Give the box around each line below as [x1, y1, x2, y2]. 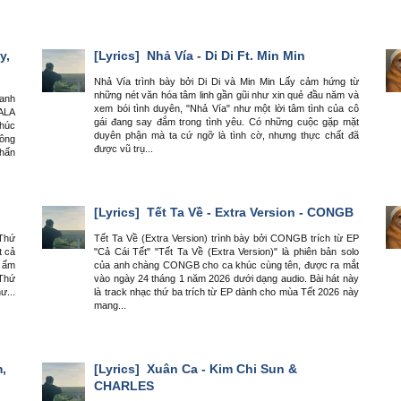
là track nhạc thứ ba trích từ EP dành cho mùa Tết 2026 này [94, 286, 359, 298]
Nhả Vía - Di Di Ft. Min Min [143, 47, 306, 63]
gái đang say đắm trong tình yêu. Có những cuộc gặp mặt [94, 116, 359, 128]
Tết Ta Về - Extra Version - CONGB [143, 204, 354, 219]
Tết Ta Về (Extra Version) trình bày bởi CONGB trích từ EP [94, 233, 359, 244]
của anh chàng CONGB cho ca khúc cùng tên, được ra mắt [94, 260, 359, 271]
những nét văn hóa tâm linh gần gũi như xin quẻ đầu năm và [94, 90, 359, 101]
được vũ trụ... [94, 143, 154, 155]
